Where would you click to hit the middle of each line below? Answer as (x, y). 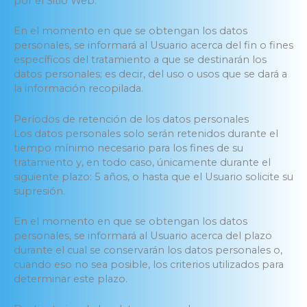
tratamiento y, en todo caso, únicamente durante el (142, 162)
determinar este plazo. (71, 279)
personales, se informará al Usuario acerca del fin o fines (153, 46)
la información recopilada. (78, 89)
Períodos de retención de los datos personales (131, 119)
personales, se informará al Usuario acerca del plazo (143, 236)
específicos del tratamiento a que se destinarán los (140, 60)
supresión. (39, 191)
